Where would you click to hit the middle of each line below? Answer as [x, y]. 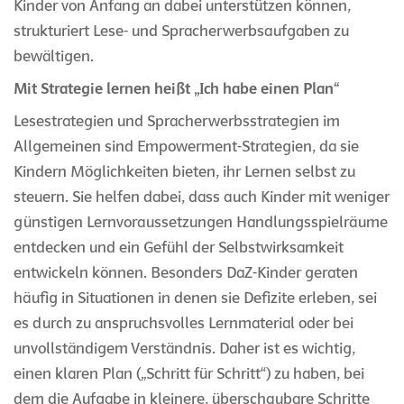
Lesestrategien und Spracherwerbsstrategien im [177, 121]
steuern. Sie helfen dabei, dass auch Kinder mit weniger [202, 197]
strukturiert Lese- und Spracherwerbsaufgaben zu [181, 31]
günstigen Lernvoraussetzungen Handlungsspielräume [201, 222]
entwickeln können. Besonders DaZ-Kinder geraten [186, 272]
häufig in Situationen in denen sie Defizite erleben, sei [195, 298]
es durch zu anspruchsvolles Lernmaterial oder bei [184, 323]
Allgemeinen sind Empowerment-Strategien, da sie [186, 146]
